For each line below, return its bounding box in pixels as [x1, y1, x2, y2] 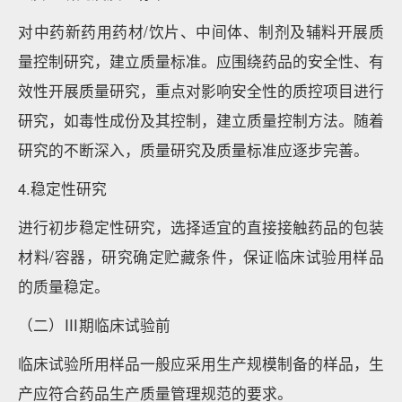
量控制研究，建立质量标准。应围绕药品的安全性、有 [18, 50, 384, 72]
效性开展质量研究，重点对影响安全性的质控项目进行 [18, 80, 384, 101]
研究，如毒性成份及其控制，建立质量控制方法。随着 [18, 109, 384, 131]
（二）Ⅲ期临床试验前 [18, 314, 170, 336]
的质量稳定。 [18, 275, 109, 297]
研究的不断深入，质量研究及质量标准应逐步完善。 [18, 139, 369, 161]
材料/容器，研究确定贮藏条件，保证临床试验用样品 [18, 246, 384, 267]
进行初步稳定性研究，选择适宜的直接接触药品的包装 [18, 216, 384, 238]
